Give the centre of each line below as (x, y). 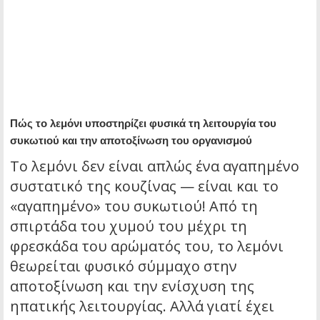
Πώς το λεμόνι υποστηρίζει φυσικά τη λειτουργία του (143, 124)
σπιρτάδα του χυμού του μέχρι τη (129, 226)
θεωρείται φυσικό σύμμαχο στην (124, 266)
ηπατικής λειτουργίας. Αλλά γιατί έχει (142, 306)
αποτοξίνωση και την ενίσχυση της (132, 286)
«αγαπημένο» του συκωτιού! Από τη (134, 206)
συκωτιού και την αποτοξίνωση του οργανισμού (131, 141)
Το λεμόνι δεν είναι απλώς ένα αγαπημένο (155, 166)
